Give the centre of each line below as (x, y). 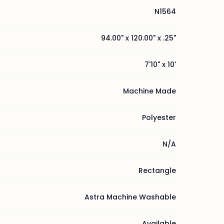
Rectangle (157, 170)
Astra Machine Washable (130, 197)
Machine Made (149, 91)
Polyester (159, 117)
